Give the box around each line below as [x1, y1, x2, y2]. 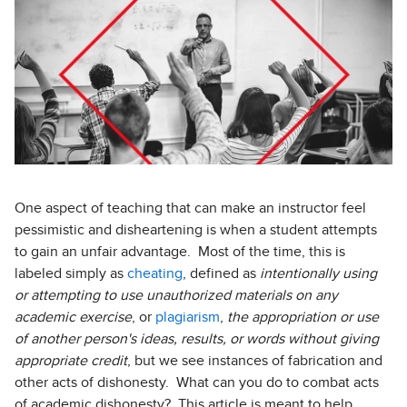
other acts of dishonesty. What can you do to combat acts [15, 375, 379, 391]
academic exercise [15, 310, 132, 325]
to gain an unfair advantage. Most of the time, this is [15, 244, 345, 260]
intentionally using [256, 266, 377, 282]
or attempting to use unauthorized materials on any [15, 288, 338, 303]
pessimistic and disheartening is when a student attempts [15, 223, 377, 238]
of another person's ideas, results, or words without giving [15, 332, 379, 347]
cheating [127, 266, 183, 282]
